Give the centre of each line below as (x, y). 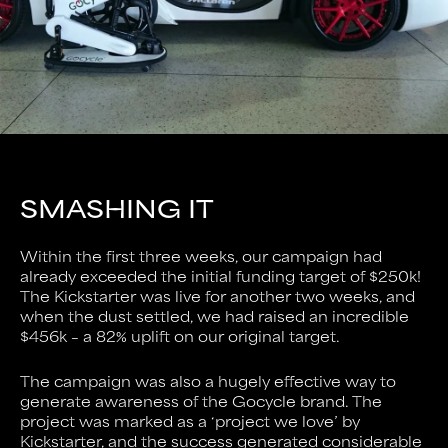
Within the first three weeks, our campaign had (201, 256)
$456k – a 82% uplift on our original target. (180, 336)
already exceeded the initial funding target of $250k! (220, 276)
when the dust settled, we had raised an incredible (214, 316)
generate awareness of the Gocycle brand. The (201, 401)
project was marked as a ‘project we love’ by (190, 421)
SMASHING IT (117, 207)
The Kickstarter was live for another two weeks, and (217, 296)
